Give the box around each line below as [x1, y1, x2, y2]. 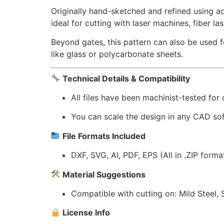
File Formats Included [62, 130, 146, 141]
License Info [62, 207, 110, 218]
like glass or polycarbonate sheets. [51, 49, 183, 59]
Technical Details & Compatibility [62, 73, 190, 83]
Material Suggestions [62, 169, 146, 179]
